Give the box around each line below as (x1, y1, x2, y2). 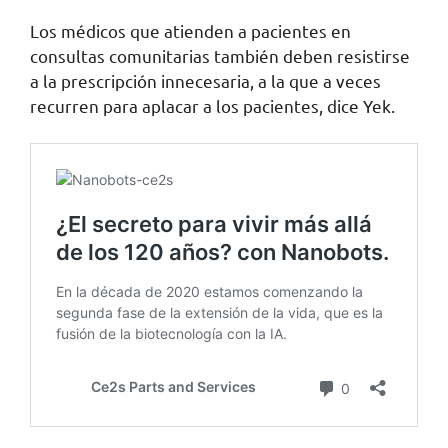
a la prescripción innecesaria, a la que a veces (30, 69, 381, 91)
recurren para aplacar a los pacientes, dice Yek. (30, 94, 395, 116)
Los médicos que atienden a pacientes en (30, 19, 351, 41)
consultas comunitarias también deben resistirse (30, 44, 410, 66)
